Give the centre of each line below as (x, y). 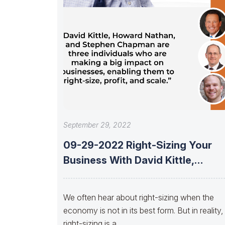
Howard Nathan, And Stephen (136, 175)
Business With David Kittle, (129, 160)
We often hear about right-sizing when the (139, 197)
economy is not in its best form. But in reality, (143, 210)
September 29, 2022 (97, 125)
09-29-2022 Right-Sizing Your (138, 145)
